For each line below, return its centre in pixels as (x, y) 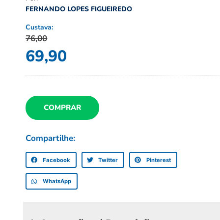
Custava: (40, 27)
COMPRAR (63, 108)
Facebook (56, 160)
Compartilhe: (51, 138)
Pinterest (158, 160)
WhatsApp (57, 181)
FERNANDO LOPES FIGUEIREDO (79, 9)
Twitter (108, 160)
